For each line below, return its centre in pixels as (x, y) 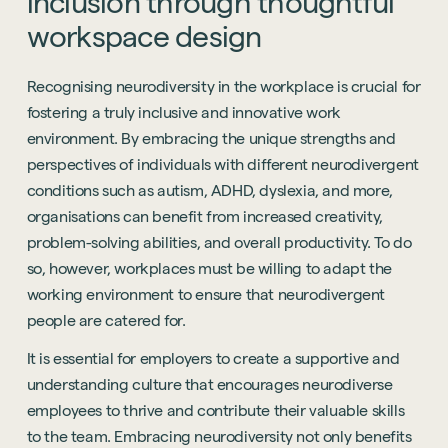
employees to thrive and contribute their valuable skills (215, 410)
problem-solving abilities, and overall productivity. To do (219, 242)
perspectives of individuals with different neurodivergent (222, 164)
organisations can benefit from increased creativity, (204, 216)
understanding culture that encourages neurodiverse (209, 384)
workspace (97, 36)
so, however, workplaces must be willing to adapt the (209, 268)
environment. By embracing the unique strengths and (211, 138)
